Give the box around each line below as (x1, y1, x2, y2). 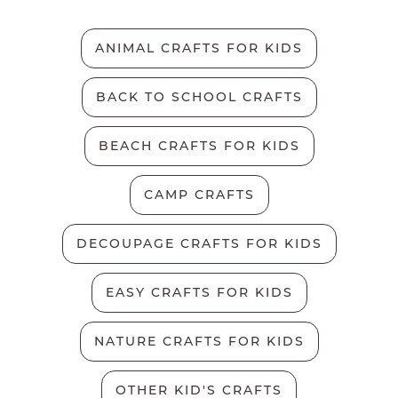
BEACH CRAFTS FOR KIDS (98, 137, 300, 154)
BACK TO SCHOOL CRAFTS (95, 88, 303, 105)
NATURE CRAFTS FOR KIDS (93, 332, 305, 349)
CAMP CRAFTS (143, 186, 255, 203)
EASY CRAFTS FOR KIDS (105, 283, 293, 300)
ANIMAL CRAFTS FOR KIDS (95, 39, 303, 56)
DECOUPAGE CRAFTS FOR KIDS (76, 235, 322, 251)
